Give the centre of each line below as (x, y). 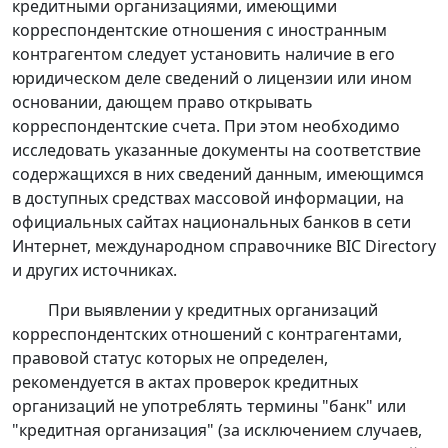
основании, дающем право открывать (162, 102)
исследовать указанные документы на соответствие (216, 150)
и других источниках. (94, 270)
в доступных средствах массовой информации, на (208, 198)
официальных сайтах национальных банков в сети (211, 222)
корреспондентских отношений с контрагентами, (207, 334)
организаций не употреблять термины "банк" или (209, 406)
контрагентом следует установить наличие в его (203, 54)
